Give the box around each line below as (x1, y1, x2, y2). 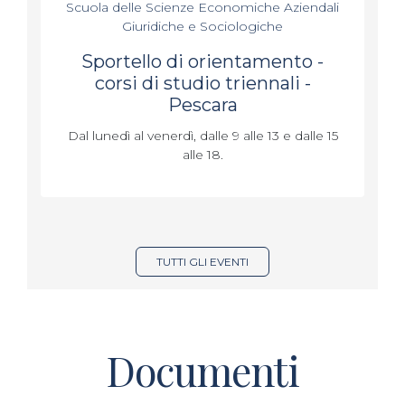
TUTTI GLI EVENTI (156, 254, 249, 268)
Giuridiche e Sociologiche (122, 17, 283, 34)
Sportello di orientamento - (81, 50, 324, 72)
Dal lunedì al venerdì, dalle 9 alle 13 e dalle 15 (67, 127, 338, 144)
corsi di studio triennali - (94, 71, 311, 94)
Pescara (167, 93, 238, 116)
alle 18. (182, 146, 223, 163)
